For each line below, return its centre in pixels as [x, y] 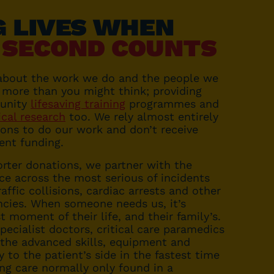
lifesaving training [78, 104]
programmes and [172, 104]
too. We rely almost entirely [142, 117]
